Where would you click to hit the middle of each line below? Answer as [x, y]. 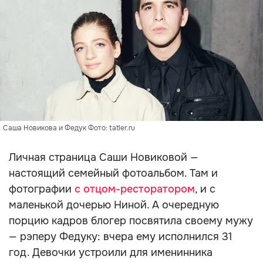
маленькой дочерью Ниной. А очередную [114, 205]
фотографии [42, 189]
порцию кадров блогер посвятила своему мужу [131, 221]
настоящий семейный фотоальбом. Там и [113, 173]
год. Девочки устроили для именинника [111, 252]
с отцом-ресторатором [135, 189]
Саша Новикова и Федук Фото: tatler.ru [69, 128]
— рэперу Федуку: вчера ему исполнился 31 [121, 237]
